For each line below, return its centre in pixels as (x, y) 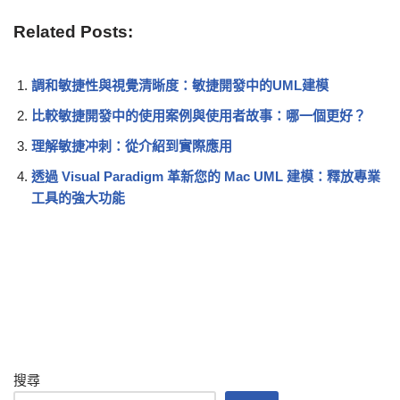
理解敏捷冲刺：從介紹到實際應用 (132, 146)
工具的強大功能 (78, 197)
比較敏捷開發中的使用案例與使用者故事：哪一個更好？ (199, 115)
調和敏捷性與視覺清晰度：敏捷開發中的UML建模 (180, 85)
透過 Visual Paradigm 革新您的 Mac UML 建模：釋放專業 (206, 176)
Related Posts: (73, 31)
